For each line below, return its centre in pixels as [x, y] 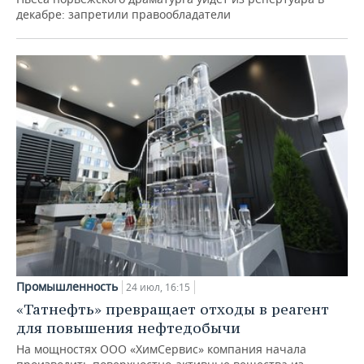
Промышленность [67, 286]
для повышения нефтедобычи [128, 327]
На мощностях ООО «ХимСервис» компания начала [161, 349]
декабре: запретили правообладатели [123, 15]
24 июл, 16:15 [158, 287]
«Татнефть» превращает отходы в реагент [173, 309]
